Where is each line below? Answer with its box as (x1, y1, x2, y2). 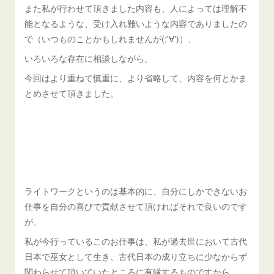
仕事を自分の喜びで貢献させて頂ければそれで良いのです (24, 199, 248, 212)
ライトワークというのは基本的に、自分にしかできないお (24, 184, 248, 197)
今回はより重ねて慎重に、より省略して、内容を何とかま (24, 71, 248, 84)
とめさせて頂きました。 (24, 86, 119, 99)
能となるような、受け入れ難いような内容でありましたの (24, 17, 248, 29)
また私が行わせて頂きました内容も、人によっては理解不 (24, 1, 248, 14)
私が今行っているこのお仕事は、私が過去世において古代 (24, 234, 248, 247)
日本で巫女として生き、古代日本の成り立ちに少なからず (24, 250, 248, 262)
